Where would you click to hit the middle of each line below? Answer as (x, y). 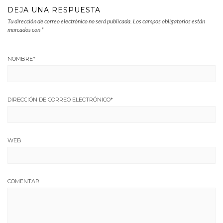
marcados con (24, 29)
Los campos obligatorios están (169, 21)
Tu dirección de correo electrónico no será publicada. (70, 21)
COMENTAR (23, 181)
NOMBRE (20, 58)
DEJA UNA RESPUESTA (54, 10)
